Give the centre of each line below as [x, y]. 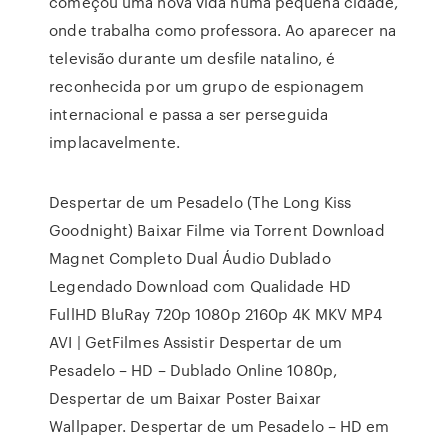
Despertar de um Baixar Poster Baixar [185, 398]
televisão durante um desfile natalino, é [192, 58]
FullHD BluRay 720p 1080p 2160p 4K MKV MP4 [216, 314]
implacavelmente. [114, 142]
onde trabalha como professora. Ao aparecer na [222, 30]
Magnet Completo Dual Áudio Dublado [190, 258]
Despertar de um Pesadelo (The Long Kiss [200, 202]
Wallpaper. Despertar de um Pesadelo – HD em [219, 426]
